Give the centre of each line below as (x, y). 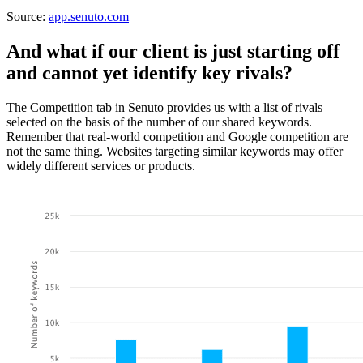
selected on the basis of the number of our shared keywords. (159, 122)
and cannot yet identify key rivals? (149, 73)
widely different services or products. (101, 166)
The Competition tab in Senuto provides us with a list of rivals (164, 108)
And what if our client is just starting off (173, 51)
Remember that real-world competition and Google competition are (177, 137)
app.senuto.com (89, 17)
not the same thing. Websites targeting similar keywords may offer (175, 152)
